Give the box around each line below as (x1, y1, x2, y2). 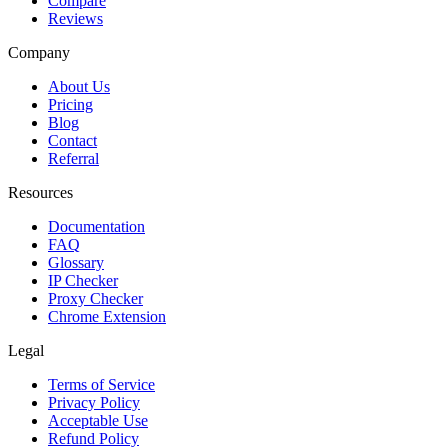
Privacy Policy (48, 394, 140, 412)
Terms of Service (48, 376, 155, 394)
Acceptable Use (48, 412, 148, 430)
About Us (48, 78, 110, 96)
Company (8, 44, 70, 62)
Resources (8, 184, 73, 202)
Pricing (48, 96, 93, 114)
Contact (48, 132, 97, 150)
